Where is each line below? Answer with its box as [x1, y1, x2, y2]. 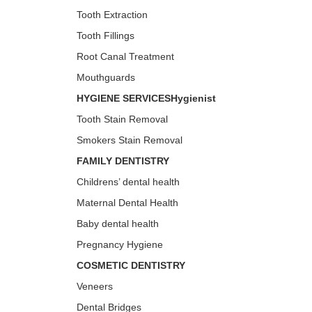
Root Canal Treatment [77, 51, 174, 62]
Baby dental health [77, 218, 159, 229]
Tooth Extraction [77, 9, 148, 20]
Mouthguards [77, 72, 135, 83]
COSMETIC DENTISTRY [77, 260, 185, 271]
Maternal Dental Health [77, 197, 178, 208]
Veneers [77, 281, 113, 292]
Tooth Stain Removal [77, 114, 168, 125]
